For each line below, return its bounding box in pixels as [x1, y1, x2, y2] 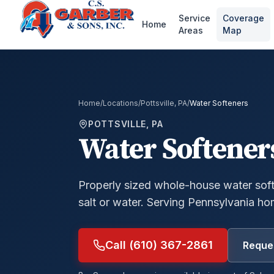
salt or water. [78, 196, 144, 209]
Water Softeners [190, 98, 248, 108]
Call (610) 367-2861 [105, 239, 213, 251]
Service [179, 13, 211, 23]
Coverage [223, 13, 265, 23]
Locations [103, 98, 138, 108]
